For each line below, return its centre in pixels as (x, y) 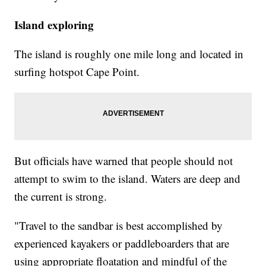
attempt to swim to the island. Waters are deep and (128, 179)
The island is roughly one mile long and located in (129, 54)
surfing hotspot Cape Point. (77, 72)
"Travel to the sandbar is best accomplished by (119, 226)
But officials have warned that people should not (124, 161)
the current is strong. (61, 197)
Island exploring (54, 25)
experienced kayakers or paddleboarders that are (122, 243)
